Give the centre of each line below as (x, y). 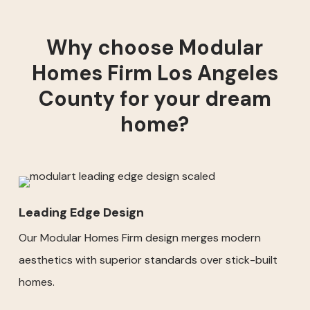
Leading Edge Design (81, 213)
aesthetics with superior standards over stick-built (148, 260)
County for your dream (155, 99)
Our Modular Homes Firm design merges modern (139, 238)
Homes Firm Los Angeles (155, 73)
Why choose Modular (155, 48)
